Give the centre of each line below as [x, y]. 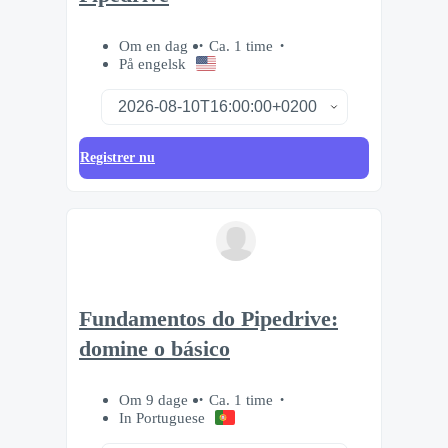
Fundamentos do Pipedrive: [208, 318]
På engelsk [152, 64]
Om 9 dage [155, 399]
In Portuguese [162, 417]
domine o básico [154, 348]
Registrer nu [117, 158]
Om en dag [155, 46]
